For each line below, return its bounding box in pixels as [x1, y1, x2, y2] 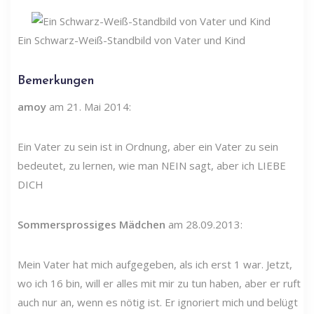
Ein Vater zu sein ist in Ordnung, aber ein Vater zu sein [18, 139, 278, 153]
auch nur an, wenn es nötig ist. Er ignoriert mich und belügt [18, 294, 298, 309]
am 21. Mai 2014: [46, 99, 131, 114]
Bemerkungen [18, 74, 94, 88]
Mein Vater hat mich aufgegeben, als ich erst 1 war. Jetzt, [18, 257, 292, 271]
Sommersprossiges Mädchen [18, 217, 165, 231]
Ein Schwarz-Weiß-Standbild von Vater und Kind [18, 32, 245, 47]
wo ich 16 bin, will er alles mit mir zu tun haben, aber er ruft [18, 275, 301, 290]
